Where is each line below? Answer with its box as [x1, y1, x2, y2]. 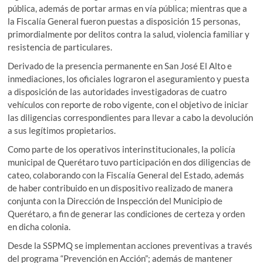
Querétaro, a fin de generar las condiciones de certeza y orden [8, 208, 245, 219]
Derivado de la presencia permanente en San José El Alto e [8, 60, 232, 71]
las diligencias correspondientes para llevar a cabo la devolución [8, 112, 254, 123]
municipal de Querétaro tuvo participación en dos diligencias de [8, 156, 251, 167]
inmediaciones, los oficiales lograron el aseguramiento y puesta [8, 73, 250, 84]
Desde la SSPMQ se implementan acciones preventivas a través [8, 240, 253, 251]
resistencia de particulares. [8, 41, 113, 52]
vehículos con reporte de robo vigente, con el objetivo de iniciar [8, 99, 249, 110]
